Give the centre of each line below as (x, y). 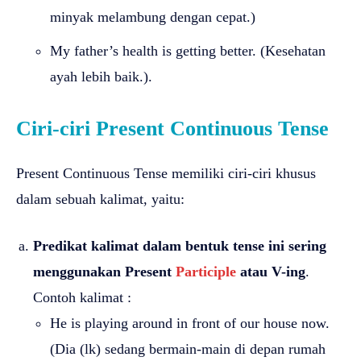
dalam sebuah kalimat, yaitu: (100, 199)
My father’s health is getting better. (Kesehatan (188, 50)
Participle (206, 271)
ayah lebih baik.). (101, 76)
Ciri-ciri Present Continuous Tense (172, 128)
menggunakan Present (104, 271)
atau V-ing (271, 271)
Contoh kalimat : (82, 297)
